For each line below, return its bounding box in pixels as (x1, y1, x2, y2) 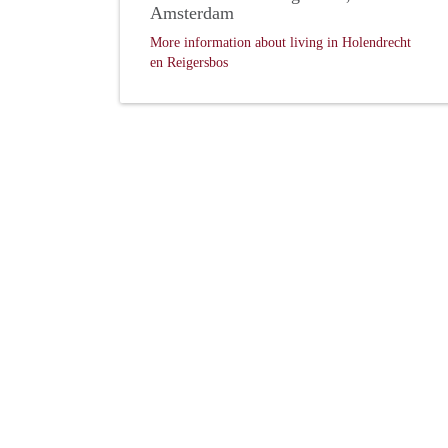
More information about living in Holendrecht (150, 35, 411, 51)
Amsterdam (150, 3, 234, 24)
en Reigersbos (150, 55, 228, 71)
